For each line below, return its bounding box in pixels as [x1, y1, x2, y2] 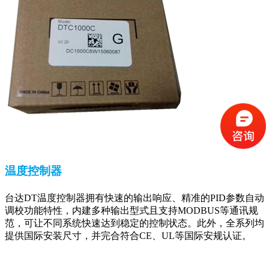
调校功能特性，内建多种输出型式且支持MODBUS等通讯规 [5, 205, 258, 216]
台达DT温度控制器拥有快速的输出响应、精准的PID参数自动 [5, 193, 264, 204]
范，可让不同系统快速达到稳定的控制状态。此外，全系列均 [5, 218, 264, 229]
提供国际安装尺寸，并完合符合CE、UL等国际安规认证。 [5, 231, 252, 241]
